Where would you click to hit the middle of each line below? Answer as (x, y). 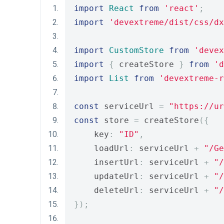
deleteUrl (106, 190)
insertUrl (106, 162)
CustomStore (136, 50)
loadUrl (101, 148)
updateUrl (106, 176)
